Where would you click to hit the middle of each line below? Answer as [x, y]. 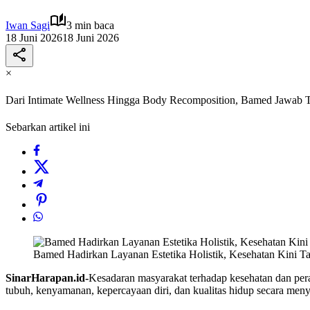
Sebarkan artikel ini [48, 127]
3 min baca [90, 25]
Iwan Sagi [28, 25]
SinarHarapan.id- [47, 278]
